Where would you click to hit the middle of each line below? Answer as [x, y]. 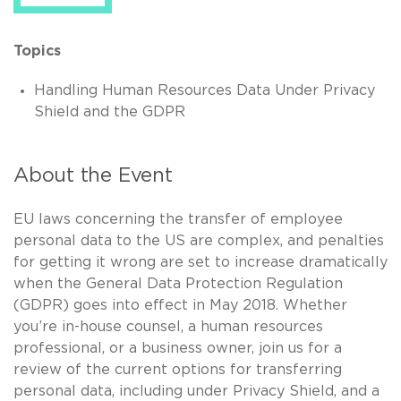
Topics [37, 51]
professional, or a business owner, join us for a [178, 348]
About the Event [96, 175]
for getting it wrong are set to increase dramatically [200, 262]
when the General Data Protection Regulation [178, 283]
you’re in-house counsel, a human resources [168, 326]
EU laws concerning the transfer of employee [178, 219]
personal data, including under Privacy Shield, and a [196, 391]
